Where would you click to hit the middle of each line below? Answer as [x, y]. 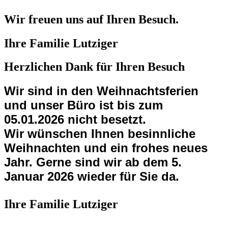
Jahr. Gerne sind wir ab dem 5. [93, 162]
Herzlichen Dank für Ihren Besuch [94, 67]
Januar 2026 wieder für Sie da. [92, 177]
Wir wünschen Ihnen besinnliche [100, 134]
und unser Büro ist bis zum [83, 105]
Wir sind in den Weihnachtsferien [101, 91]
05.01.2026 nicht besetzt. [75, 120]
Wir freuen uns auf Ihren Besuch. [91, 19]
